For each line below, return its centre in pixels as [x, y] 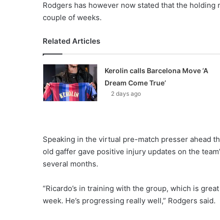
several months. [70, 164]
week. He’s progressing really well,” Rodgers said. [129, 200]
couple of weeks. [72, 17]
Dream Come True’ [135, 82]
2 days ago [126, 93]
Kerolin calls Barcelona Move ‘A [156, 70]
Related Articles [71, 41]
